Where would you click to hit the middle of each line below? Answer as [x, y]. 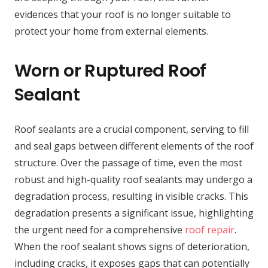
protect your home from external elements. [111, 31]
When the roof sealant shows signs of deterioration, [132, 247]
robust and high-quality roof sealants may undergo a [133, 180]
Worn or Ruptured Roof [110, 71]
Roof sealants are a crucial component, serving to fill [132, 130]
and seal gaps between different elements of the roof [134, 146]
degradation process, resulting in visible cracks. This [131, 197]
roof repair [210, 230]
